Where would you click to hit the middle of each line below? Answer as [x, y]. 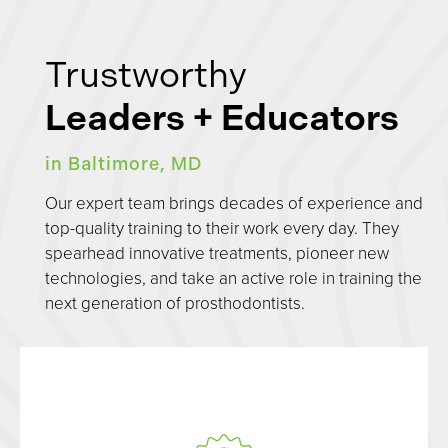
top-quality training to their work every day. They [222, 228]
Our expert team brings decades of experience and [234, 203]
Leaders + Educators [222, 118]
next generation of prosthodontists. [175, 303]
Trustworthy [161, 75]
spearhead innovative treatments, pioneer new [217, 253]
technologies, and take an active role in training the [233, 278]
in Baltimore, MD [123, 164]
